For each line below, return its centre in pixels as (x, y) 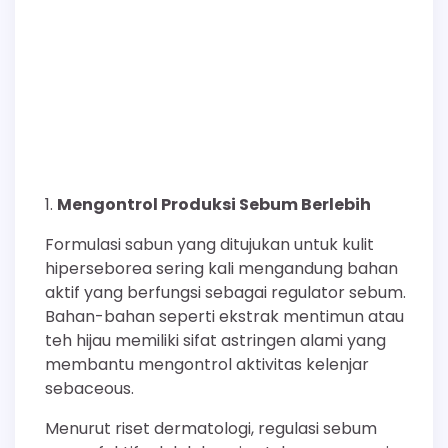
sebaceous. (89, 388)
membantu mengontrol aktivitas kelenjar (207, 364)
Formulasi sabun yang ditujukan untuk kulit (209, 244)
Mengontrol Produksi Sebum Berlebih (214, 204)
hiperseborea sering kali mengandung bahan (221, 268)
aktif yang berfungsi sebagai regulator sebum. (225, 292)
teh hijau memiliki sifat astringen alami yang (215, 340)
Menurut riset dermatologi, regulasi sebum (211, 428)
